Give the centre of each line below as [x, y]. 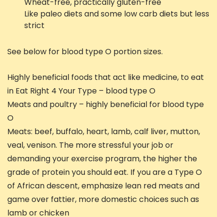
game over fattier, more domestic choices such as [103, 200]
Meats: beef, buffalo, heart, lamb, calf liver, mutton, [104, 132]
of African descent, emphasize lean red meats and [103, 186]
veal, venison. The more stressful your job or [90, 145]
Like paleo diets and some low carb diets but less [117, 14]
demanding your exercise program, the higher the [102, 159]
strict [34, 26]
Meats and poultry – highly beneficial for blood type [106, 105]
